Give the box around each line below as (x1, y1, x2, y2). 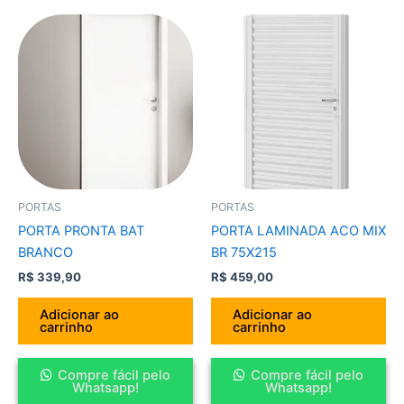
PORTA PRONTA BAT (18, 222, 144, 239)
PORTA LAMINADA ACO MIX (211, 222, 386, 239)
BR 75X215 (211, 243, 277, 261)
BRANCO (18, 243, 73, 261)
